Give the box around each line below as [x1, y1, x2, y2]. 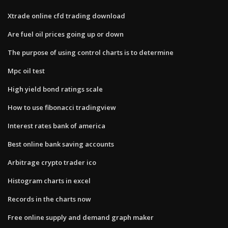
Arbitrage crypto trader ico [8, 157, 96, 167]
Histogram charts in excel [8, 176, 91, 185]
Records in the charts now [8, 194, 91, 204]
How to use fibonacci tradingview [8, 102, 116, 112]
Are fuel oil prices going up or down [8, 29, 124, 39]
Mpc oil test [8, 66, 45, 75]
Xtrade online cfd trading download [8, 11, 125, 20]
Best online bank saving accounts [8, 139, 114, 149]
